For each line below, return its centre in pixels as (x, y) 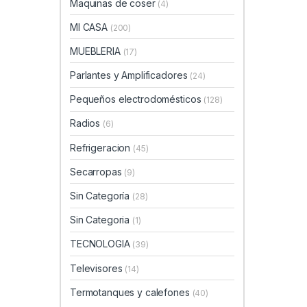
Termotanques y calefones (131, 292)
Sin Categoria (101, 220)
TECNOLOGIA (101, 244)
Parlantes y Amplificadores (130, 75)
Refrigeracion (102, 147)
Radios (87, 123)
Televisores (98, 268)
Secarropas (97, 171)
